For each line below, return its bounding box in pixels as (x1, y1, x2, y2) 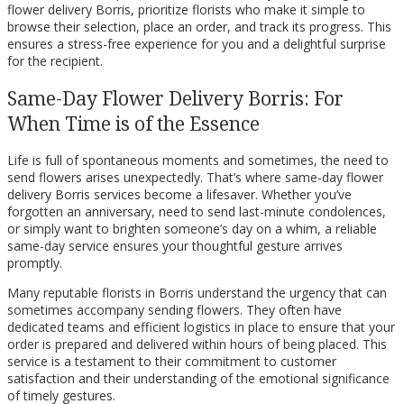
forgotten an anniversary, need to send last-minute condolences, (7, 203, 386, 221)
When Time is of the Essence (7, 110, 260, 136)
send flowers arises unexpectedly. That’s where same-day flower (7, 169, 383, 187)
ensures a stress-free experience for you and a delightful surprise (7, 35, 386, 53)
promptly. (7, 254, 62, 272)
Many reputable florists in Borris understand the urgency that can (7, 284, 387, 302)
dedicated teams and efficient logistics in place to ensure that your (7, 318, 395, 336)
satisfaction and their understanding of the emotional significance (7, 370, 390, 388)
